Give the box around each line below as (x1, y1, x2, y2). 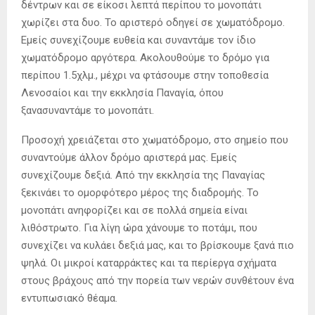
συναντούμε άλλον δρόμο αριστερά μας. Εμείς (21, 151, 237, 165)
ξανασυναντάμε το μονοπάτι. (21, 104, 154, 117)
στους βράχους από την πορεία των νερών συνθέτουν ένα (21, 274, 294, 288)
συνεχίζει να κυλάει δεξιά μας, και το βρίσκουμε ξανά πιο (21, 239, 294, 252)
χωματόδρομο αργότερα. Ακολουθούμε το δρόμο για (21, 51, 269, 65)
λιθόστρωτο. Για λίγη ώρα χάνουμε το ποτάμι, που (21, 221, 257, 235)
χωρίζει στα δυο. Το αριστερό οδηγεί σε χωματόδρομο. (21, 16, 285, 30)
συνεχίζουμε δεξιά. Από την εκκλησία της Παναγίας (21, 169, 265, 182)
